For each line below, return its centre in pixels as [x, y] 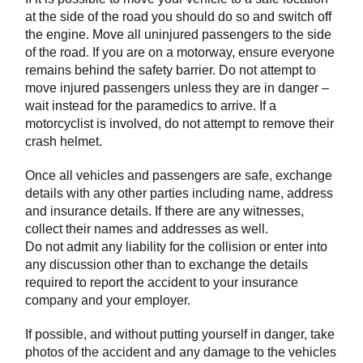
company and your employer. [108, 301]
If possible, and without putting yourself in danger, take [180, 335]
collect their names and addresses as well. [147, 229]
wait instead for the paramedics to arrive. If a [151, 106]
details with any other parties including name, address [179, 194]
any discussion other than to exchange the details [167, 265]
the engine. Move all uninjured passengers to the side [178, 35]
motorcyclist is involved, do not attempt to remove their [179, 124]
